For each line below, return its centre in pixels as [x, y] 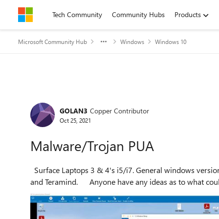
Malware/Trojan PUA [92, 145]
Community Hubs [138, 14]
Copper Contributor [120, 110]
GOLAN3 [74, 110]
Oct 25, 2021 [75, 120]
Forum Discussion [78, 99]
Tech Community [77, 14]
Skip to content [51, 14]
